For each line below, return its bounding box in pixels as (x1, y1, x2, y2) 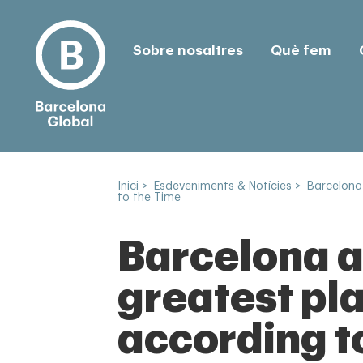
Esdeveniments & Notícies (154, 181, 292, 192)
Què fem (270, 43, 331, 58)
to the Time (117, 192, 181, 203)
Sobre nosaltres (132, 43, 243, 58)
